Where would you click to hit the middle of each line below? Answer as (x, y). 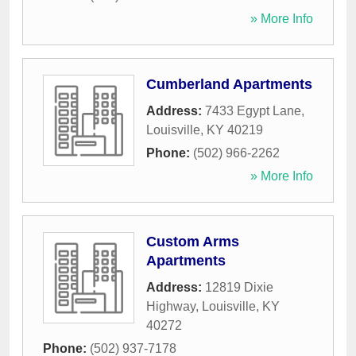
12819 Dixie (239, 288)
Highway (171, 307)
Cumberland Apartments (229, 85)
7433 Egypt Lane (253, 111)
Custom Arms (193, 242)
